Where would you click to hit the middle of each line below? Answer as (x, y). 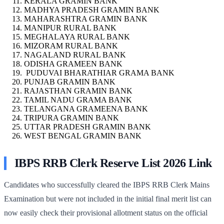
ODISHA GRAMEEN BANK (73, 63)
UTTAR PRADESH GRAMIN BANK (87, 126)
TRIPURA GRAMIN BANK (71, 117)
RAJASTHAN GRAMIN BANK (78, 90)
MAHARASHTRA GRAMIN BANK (86, 18)
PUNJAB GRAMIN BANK (70, 81)
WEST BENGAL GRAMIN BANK (83, 135)
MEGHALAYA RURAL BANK (77, 36)
